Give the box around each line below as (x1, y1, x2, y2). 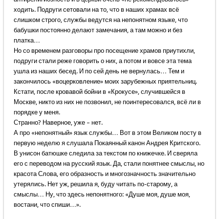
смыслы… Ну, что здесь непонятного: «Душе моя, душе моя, (13, 191, 190, 198)
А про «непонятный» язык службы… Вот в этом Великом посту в (13, 129, 201, 137)
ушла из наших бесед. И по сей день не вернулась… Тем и (13, 67, 184, 75)
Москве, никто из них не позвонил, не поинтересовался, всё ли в (13, 98, 201, 106)
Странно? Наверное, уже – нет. (13, 119, 103, 127)
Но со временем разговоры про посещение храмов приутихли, (13, 47, 195, 55)
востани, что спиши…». (13, 201, 81, 209)
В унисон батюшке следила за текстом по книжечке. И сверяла (13, 150, 197, 157)
